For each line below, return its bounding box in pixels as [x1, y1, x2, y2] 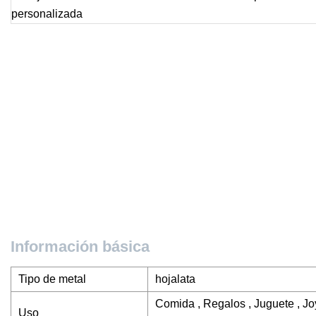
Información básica [11, 238, 150, 256]
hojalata [155, 273, 195, 286]
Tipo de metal [18, 273, 86, 286]
